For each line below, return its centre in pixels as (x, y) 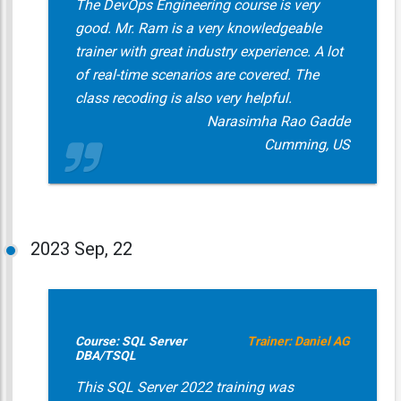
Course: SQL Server (130, 341)
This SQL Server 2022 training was (184, 387)
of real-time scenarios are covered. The (196, 75)
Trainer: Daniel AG (298, 341)
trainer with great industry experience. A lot (209, 51)
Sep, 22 (103, 249)
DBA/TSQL (105, 355)
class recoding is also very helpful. (183, 98)
